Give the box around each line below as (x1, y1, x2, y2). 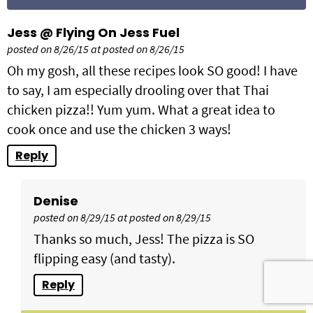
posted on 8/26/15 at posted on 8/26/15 (7, 41, 184, 56)
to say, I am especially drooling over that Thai (7, 80, 269, 99)
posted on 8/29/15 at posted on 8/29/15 (34, 210, 211, 224)
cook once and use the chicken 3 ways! (7, 119, 231, 138)
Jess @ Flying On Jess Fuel (7, 23, 180, 41)
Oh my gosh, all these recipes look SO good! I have (7, 61, 298, 79)
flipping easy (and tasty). (34, 249, 175, 267)
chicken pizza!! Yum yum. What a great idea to (7, 100, 275, 118)
